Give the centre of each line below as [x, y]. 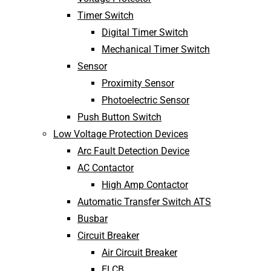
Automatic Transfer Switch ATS [144, 202]
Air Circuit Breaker [139, 253]
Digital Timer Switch [145, 32]
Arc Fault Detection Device [133, 151]
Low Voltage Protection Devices [121, 134]
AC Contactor [106, 168]
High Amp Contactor [145, 185]
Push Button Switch [119, 117]
